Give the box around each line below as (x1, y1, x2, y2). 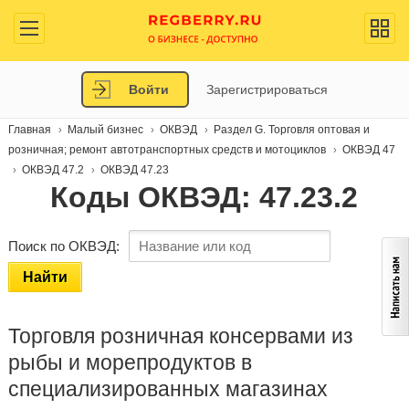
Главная (7, 123, 51, 136)
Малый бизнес (67, 123, 143, 136)
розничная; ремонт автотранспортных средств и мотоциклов (7, 143, 326, 156)
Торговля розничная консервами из (7, 324, 353, 348)
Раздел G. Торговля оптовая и (213, 123, 370, 136)
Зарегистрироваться (206, 82, 328, 97)
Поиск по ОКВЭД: (7, 238, 120, 254)
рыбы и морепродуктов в (7, 351, 252, 374)
